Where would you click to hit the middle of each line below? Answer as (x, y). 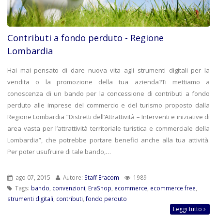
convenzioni (69, 188)
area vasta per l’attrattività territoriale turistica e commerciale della (108, 129)
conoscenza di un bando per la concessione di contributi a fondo (108, 94)
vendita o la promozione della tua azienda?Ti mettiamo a (108, 82)
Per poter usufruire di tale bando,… (59, 152)
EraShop (100, 188)
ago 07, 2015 (32, 178)
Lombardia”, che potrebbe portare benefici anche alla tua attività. (108, 140)
